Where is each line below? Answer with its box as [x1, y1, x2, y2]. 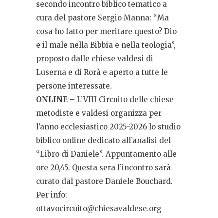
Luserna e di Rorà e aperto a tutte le [36, 68, 168, 77]
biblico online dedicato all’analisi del [36, 136, 171, 145]
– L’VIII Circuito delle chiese [68, 95, 176, 105]
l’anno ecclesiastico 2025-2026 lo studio [36, 122, 181, 132]
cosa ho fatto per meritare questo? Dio [36, 27, 177, 36]
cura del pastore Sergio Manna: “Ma [36, 13, 169, 23]
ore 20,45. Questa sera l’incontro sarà [36, 163, 171, 173]
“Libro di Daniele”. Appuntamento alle [36, 149, 177, 159]
